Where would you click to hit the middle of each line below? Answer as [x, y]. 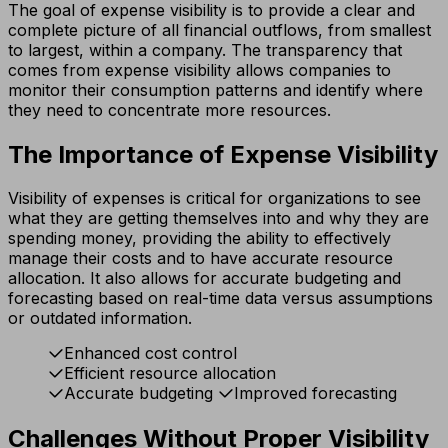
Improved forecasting [315, 393]
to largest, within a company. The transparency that [205, 49]
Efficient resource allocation [170, 373]
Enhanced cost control [150, 353]
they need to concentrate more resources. [169, 109]
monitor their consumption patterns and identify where [215, 89]
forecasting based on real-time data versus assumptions [220, 298]
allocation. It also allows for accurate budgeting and [204, 278]
